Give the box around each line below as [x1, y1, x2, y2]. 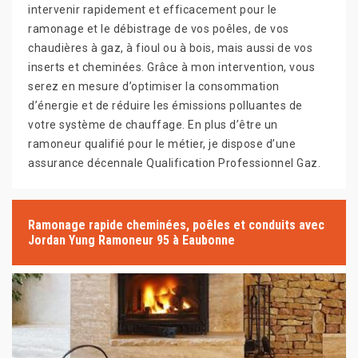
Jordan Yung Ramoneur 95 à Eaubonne [28, 233, 235, 248]
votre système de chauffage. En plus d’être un [28, 118, 278, 131]
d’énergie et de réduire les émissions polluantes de [28, 99, 303, 112]
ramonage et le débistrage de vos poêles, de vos [28, 22, 289, 35]
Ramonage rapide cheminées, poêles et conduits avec [28, 217, 324, 233]
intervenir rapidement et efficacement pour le [28, 3, 277, 16]
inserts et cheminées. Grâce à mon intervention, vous [28, 61, 315, 74]
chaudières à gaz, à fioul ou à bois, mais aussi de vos [28, 42, 312, 54]
